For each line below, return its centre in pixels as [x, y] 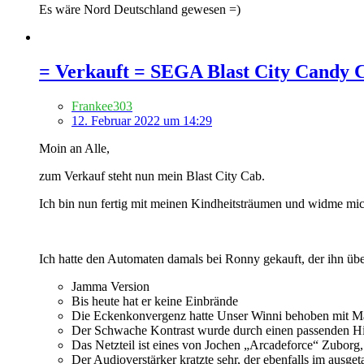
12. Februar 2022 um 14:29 [142, 121]
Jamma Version [110, 287]
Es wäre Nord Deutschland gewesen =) [140, 10]
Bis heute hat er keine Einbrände [155, 301]
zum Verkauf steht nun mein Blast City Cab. [152, 176]
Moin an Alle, [74, 149]
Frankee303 [102, 106]
